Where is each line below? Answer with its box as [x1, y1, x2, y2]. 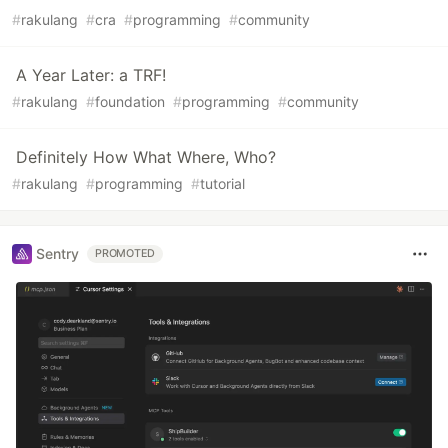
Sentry [36, 245, 79, 263]
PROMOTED [95, 246, 156, 260]
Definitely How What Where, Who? [16, 146, 276, 167]
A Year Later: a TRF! [16, 64, 166, 85]
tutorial [200, 174, 245, 192]
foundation [95, 92, 165, 110]
